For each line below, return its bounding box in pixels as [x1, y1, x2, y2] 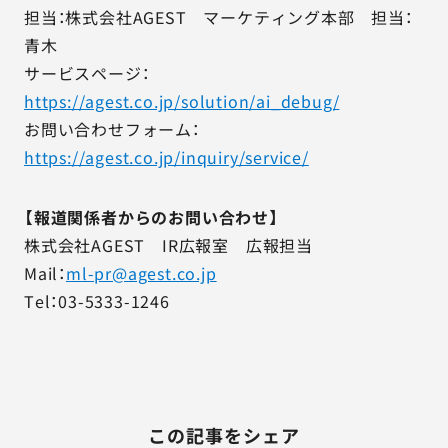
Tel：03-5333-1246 [24, 289, 170, 313]
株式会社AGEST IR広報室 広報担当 [24, 233, 313, 257]
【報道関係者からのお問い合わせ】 [24, 205, 279, 229]
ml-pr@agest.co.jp [66, 261, 217, 285]
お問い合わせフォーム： [24, 117, 200, 141]
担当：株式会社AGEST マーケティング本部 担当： [24, 5, 413, 29]
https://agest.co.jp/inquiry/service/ [24, 145, 309, 169]
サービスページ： [24, 61, 150, 85]
